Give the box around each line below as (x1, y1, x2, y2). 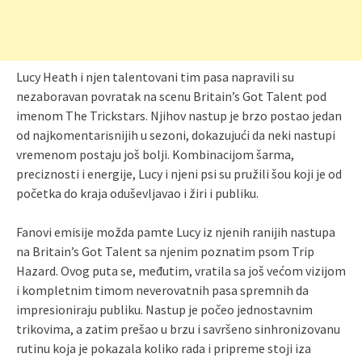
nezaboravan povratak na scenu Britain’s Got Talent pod (16, 88, 326, 105)
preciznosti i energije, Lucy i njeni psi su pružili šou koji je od (16, 166, 342, 183)
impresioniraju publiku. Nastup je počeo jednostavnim (16, 301, 313, 318)
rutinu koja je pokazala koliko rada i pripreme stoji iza (16, 340, 311, 357)
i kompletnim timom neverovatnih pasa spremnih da (16, 282, 309, 299)
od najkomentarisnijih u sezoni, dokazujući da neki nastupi (16, 127, 335, 144)
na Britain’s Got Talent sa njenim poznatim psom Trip (16, 243, 314, 260)
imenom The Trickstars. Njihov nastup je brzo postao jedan (16, 107, 342, 124)
